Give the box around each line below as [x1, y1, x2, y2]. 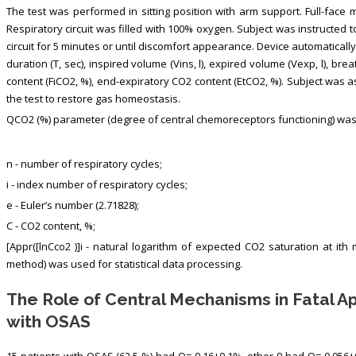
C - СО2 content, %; [6, 218, 95, 233]
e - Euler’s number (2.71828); [6, 197, 139, 212]
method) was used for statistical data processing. [6, 256, 242, 271]
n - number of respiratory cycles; [6, 156, 162, 171]
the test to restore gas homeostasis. [6, 91, 180, 106]
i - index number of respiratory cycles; [6, 176, 188, 192]
